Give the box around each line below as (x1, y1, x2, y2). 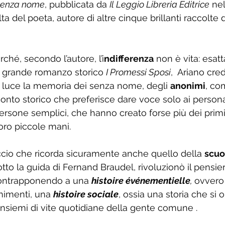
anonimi (170, 80, 205, 91)
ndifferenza (104, 53, 154, 64)
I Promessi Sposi (106, 67, 171, 77)
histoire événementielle (91, 175, 190, 186)
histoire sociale (53, 189, 119, 199)
